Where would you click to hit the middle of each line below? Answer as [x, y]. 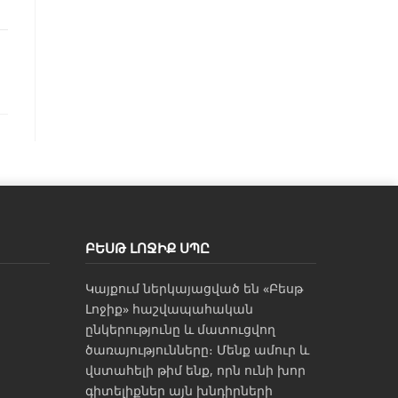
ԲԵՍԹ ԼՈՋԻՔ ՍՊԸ [147, 248]
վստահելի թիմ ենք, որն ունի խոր [195, 370]
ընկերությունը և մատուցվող [180, 329]
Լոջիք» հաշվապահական [169, 309]
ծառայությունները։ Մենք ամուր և [197, 350]
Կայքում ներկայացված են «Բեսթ [194, 288]
